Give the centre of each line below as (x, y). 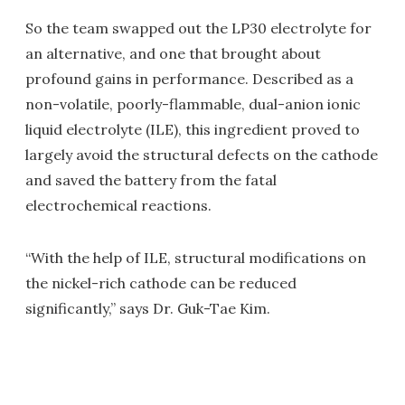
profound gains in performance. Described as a (189, 79)
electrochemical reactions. (118, 205)
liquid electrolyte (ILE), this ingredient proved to (193, 129)
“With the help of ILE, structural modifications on (196, 258)
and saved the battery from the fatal (151, 180)
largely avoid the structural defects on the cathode (202, 155)
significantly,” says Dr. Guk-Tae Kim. (148, 308)
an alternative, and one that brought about (173, 53)
